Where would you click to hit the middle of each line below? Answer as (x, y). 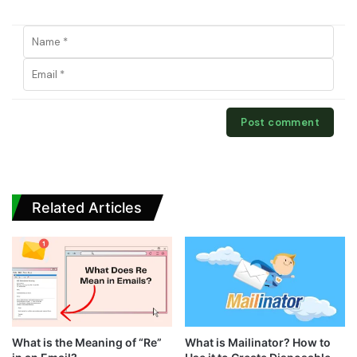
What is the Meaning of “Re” (87, 343)
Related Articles (87, 207)
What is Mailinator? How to (258, 343)
